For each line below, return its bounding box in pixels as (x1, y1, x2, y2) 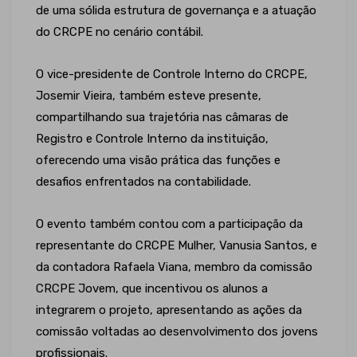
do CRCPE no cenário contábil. (36, 25, 203, 39)
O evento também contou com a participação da (36, 217, 303, 231)
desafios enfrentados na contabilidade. (36, 175, 251, 189)
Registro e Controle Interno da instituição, (36, 131, 269, 146)
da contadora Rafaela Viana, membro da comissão (36, 260, 312, 274)
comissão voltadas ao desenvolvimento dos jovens (36, 324, 318, 339)
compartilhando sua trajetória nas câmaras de (36, 110, 288, 124)
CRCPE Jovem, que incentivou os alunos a (36, 281, 268, 296)
